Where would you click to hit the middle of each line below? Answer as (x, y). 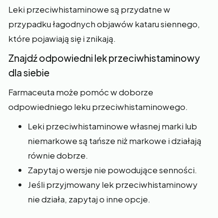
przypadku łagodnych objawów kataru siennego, (104, 24)
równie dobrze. (58, 155)
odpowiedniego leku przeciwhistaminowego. (98, 107)
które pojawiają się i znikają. (62, 38)
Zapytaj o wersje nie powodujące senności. (112, 170)
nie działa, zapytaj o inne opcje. (89, 199)
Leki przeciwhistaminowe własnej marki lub (112, 126)
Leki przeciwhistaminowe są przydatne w (89, 9)
